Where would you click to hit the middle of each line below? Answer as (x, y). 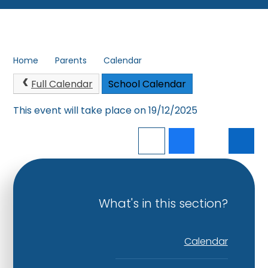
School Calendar (147, 84)
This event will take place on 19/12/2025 (106, 110)
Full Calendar (62, 84)
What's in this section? (163, 203)
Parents (71, 60)
